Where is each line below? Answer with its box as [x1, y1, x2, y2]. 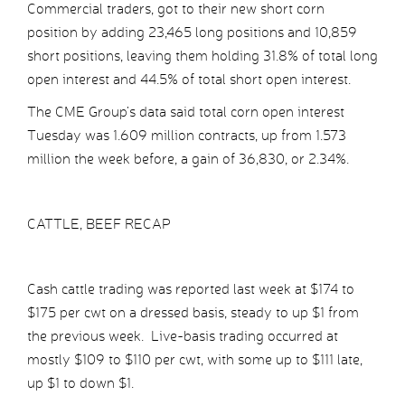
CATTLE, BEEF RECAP [27, 215, 171, 233]
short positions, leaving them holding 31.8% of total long [27, 47, 378, 65]
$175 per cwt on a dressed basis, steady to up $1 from [27, 304, 359, 322]
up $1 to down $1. [27, 374, 134, 392]
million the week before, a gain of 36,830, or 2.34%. [27, 150, 349, 168]
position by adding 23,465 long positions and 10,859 [27, 24, 357, 42]
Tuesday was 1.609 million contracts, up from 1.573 [27, 127, 346, 145]
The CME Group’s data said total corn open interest [27, 103, 344, 121]
